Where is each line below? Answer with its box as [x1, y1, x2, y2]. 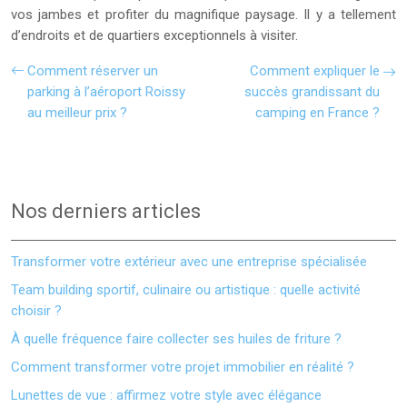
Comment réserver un [27, 63, 158, 79]
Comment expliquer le [250, 63, 380, 79]
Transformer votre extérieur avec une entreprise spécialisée [11, 253, 367, 270]
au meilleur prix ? [27, 104, 127, 121]
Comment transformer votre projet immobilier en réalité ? [11, 359, 354, 375]
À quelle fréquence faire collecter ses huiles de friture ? [11, 331, 342, 347]
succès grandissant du [244, 84, 380, 100]
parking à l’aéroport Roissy [27, 84, 185, 100]
